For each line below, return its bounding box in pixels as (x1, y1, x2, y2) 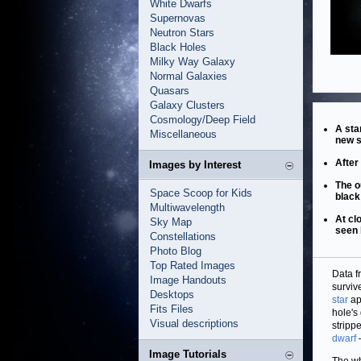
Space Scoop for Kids (150, 187, 252, 199)
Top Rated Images (150, 259, 235, 272)
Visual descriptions (150, 317, 239, 330)
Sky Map (150, 216, 192, 228)
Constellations (150, 230, 216, 243)
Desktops (150, 288, 194, 301)
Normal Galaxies (150, 70, 227, 82)
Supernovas (150, 12, 205, 24)
